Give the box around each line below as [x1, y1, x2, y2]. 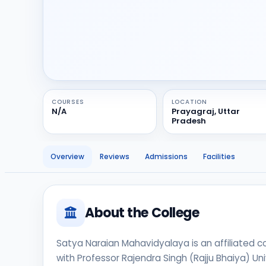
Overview [50, 151, 84, 161]
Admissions [145, 151, 188, 161]
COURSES [52, 97, 84, 106]
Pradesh [171, 115, 206, 126]
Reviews [100, 151, 129, 161]
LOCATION [171, 97, 208, 106]
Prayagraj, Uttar [171, 106, 240, 117]
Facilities [203, 151, 235, 161]
